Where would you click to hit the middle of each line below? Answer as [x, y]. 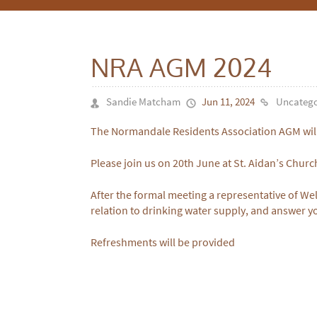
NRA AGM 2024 [181, 67]
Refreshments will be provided [163, 242]
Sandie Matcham [143, 102]
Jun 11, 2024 [228, 102]
